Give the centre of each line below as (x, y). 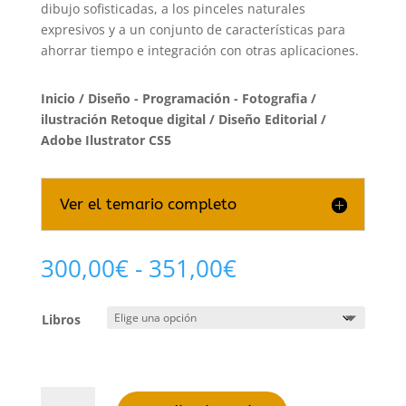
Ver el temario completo (148, 204)
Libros (61, 319)
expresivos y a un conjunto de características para (193, 29)
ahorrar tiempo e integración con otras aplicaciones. (199, 50)
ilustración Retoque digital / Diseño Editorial (179, 119)
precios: (279, 309)
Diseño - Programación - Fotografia (197, 98)
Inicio (58, 98)
